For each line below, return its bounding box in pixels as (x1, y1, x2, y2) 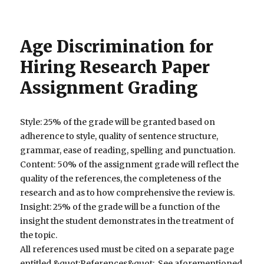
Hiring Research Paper (20, 57, 210, 78)
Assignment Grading (20, 77, 198, 99)
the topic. (20, 230, 58, 241)
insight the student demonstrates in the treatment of (20, 216, 235, 227)
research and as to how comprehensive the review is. (20, 187, 235, 199)
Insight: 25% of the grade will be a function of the (20, 202, 220, 213)
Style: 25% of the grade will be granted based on (20, 117, 216, 128)
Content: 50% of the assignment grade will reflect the (20, 159, 239, 170)
